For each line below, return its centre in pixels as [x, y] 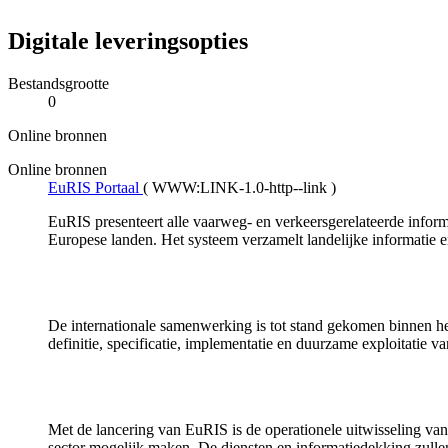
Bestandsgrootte [58, 84]
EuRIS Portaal [93, 188]
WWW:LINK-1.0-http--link [239, 188]
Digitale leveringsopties [128, 41]
